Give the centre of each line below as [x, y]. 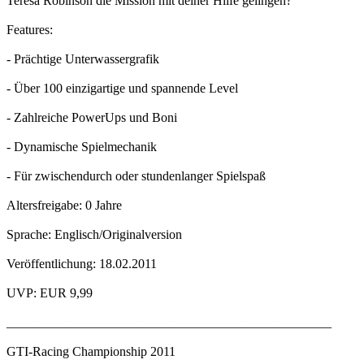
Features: [30, 30]
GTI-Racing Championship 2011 [91, 352]
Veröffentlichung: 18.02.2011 [82, 264]
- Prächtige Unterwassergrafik [83, 59]
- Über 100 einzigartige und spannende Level [122, 89]
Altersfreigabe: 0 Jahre [64, 206]
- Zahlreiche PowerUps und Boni [92, 118]
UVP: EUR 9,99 [50, 293]
